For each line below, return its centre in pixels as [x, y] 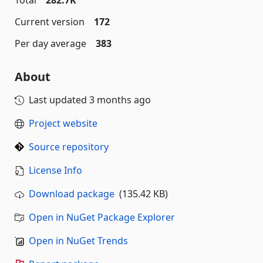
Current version [50, 22]
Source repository [69, 147]
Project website [63, 123]
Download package [72, 194]
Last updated [59, 100]
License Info [55, 170]
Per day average [50, 43]
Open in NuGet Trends [78, 241]
